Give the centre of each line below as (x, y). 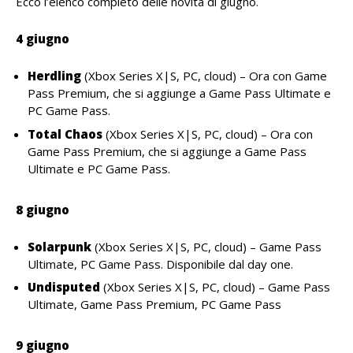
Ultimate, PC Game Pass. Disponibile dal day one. (160, 264)
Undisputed (64, 287)
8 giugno (43, 209)
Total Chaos (65, 134)
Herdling (54, 76)
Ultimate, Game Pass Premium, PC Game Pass (154, 304)
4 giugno (43, 39)
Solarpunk (59, 246)
